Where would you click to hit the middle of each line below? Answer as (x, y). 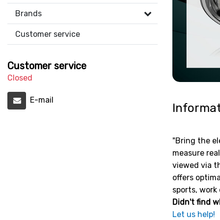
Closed (20, 78)
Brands (28, 14)
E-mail (42, 100)
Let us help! (194, 214)
